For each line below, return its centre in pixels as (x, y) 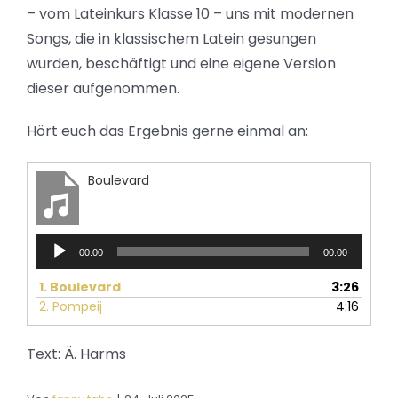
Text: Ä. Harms (76, 354)
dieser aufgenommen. (103, 88)
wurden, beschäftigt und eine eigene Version (181, 64)
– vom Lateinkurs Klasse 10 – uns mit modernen (190, 14)
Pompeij (77, 306)
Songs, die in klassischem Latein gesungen (171, 39)
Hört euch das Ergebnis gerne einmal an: (167, 131)
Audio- (56, 242)
